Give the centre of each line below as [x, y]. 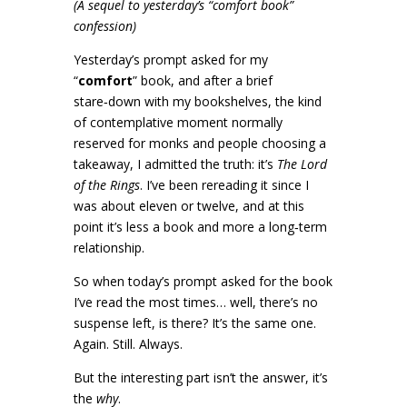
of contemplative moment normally [178, 122]
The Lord [302, 164]
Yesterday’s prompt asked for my [170, 59]
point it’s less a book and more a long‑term [200, 226]
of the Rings [106, 184]
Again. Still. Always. [128, 343]
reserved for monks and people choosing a [199, 143]
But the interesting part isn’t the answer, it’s [200, 377]
